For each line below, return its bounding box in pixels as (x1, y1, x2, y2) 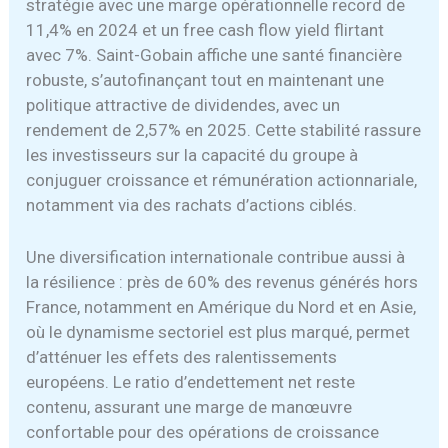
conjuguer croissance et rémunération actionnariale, (26, 169, 418, 190)
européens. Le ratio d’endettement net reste (26, 372, 356, 393)
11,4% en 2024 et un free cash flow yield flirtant (26, 19, 385, 40)
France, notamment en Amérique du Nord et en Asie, (26, 297, 417, 318)
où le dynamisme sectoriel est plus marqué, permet (26, 322, 411, 343)
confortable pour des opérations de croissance (26, 422, 380, 443)
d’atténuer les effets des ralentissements (26, 347, 338, 368)
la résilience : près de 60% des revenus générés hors (26, 272, 419, 293)
